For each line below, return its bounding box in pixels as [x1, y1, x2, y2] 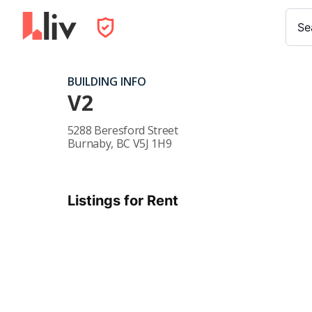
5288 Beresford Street [67, 123, 178, 138]
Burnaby [67, 136, 111, 151]
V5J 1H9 [132, 136, 172, 151]
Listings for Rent [67, 192, 178, 209]
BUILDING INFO [67, 74, 146, 89]
